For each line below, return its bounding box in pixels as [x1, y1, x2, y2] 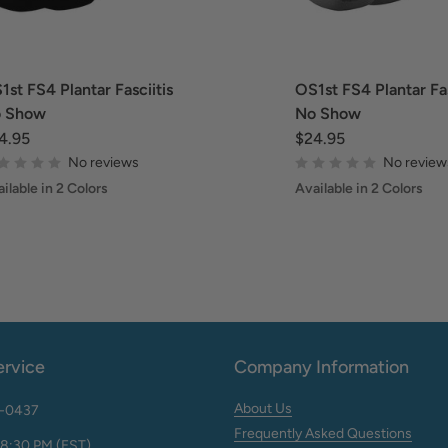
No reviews [68, 153, 139, 171]
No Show [295, 104, 362, 124]
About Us [234, 399, 292, 417]
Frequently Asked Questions [234, 424, 412, 442]
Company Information [234, 356, 409, 379]
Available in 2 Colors [295, 180, 424, 198]
